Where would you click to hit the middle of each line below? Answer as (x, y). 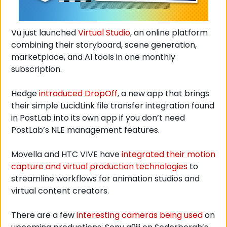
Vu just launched (45, 33)
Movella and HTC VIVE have (66, 155)
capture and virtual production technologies (99, 167)
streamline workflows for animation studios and (105, 179)
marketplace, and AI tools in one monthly (93, 57)
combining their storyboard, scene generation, (104, 45)
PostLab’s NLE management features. (86, 130)
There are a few (44, 215)
